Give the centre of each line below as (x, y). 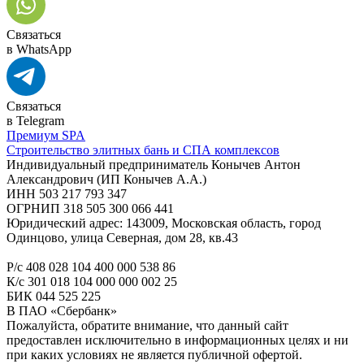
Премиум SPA (46, 135)
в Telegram (35, 120)
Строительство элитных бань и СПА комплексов (143, 149)
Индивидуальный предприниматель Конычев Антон (154, 164)
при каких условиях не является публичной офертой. (154, 354)
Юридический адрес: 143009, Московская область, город (164, 223)
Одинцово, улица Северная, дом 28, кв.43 (122, 237)
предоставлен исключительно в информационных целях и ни (178, 340)
